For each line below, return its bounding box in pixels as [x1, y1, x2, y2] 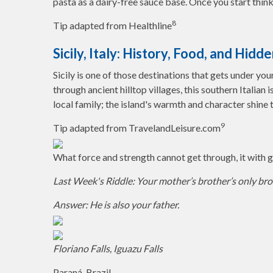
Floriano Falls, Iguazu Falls [53, 243, 163, 254]
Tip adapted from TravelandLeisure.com [53, 122, 221, 133]
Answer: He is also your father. [53, 199, 179, 210]
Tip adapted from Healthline [53, 19, 172, 31]
